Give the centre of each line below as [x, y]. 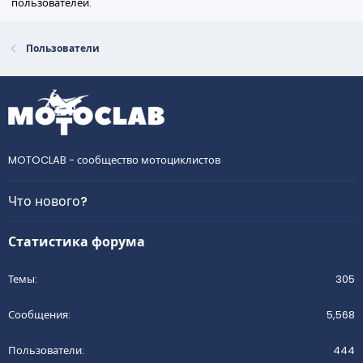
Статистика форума [77, 242]
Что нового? [48, 201]
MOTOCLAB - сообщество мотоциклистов [114, 160]
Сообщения [38, 315]
